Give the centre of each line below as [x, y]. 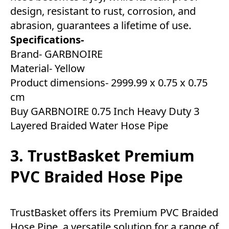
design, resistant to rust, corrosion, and [103, 11]
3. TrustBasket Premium [102, 156]
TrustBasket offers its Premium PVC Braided [114, 213]
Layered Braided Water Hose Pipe [89, 126]
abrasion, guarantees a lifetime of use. [101, 26]
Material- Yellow [48, 68]
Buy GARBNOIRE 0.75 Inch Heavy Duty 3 [105, 111]
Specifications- [47, 40]
